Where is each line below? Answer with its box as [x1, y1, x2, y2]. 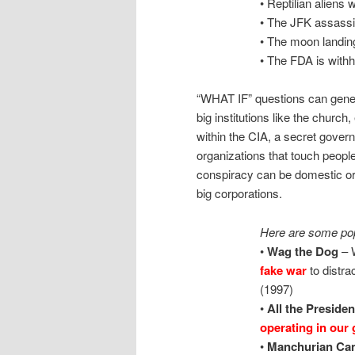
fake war [260, 261, 307, 279]
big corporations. [197, 185, 282, 202]
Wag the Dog [267, 242, 338, 260]
